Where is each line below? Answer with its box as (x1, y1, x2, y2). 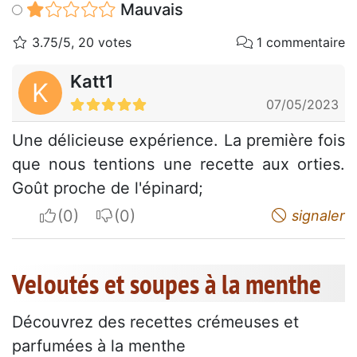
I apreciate (57, 206, 135, 226)
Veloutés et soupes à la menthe (12, 265, 321, 303)
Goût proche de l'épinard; (12, 178, 203, 198)
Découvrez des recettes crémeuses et (12, 312, 299, 332)
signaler (288, 207, 345, 225)
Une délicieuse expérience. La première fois (12, 131, 345, 151)
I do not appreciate (113, 206, 255, 226)
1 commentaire (253, 34, 345, 51)
